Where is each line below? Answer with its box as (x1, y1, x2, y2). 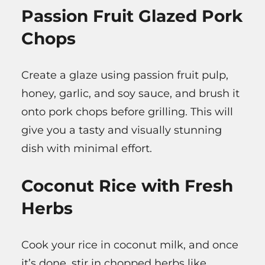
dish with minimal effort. (21, 142, 152, 156)
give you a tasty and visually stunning (21, 124, 222, 137)
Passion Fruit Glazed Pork (21, 6, 243, 27)
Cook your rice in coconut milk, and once (21, 238, 238, 252)
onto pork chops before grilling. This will (21, 105, 233, 119)
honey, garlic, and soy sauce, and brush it (21, 87, 240, 101)
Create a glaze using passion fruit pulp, (21, 69, 228, 82)
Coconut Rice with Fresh (21, 176, 233, 196)
